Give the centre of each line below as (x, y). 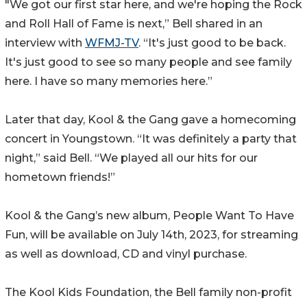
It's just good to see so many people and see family (148, 62)
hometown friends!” (60, 177)
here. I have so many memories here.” (109, 81)
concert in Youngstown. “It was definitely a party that (151, 138)
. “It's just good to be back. (212, 42)
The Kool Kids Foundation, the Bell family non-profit (148, 292)
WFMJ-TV (112, 42)
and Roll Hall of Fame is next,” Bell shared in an (134, 23)
